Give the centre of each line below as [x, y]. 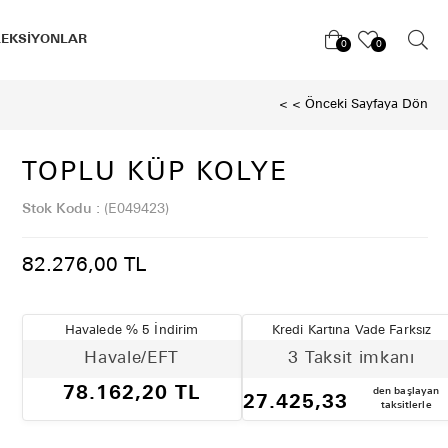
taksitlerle [406, 405]
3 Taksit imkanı [351, 358]
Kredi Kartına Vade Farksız [351, 330]
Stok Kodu [56, 209]
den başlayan [406, 391]
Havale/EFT [131, 358]
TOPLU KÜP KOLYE [154, 173]
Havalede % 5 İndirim [131, 330]
